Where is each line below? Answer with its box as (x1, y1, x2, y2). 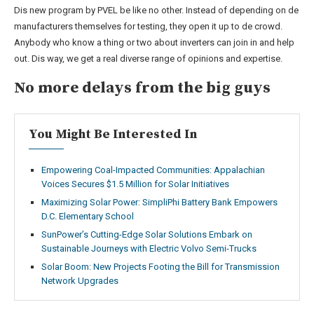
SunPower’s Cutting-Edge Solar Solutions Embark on (41, 228, 252, 240)
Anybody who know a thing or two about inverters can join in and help (14, 36, 294, 48)
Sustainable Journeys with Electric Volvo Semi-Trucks (41, 243, 257, 254)
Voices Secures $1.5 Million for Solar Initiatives (41, 178, 229, 189)
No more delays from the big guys (14, 78, 271, 97)
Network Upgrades (41, 275, 118, 286)
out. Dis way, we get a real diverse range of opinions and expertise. (14, 53, 282, 64)
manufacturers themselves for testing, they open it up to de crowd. (14, 20, 282, 32)
